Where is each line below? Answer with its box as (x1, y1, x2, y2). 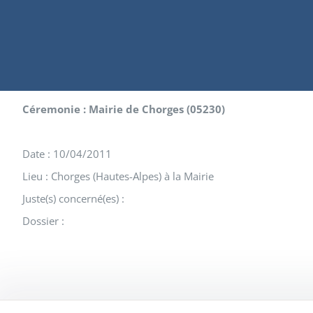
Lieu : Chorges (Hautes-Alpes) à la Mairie (22, 169, 214, 183)
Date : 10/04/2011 (22, 147, 112, 161)
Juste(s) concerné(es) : (22, 191, 124, 205)
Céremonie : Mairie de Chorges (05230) (22, 102, 225, 116)
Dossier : (22, 214, 64, 228)
